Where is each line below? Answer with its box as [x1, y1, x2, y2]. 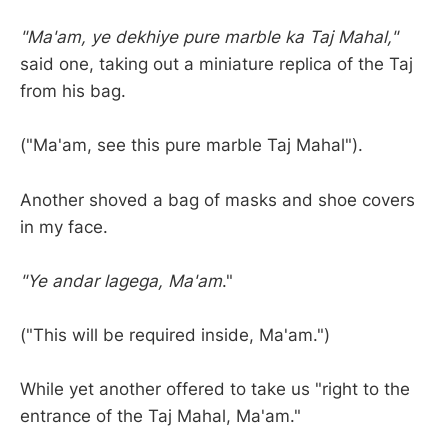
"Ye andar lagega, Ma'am [20, 270, 222, 291]
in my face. [20, 216, 108, 237]
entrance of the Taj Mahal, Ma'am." [20, 406, 301, 427]
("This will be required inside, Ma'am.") [20, 324, 330, 345]
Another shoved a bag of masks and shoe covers [20, 189, 415, 210]
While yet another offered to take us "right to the [20, 379, 410, 400]
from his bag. [20, 81, 126, 102]
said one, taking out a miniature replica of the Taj [20, 54, 413, 75]
